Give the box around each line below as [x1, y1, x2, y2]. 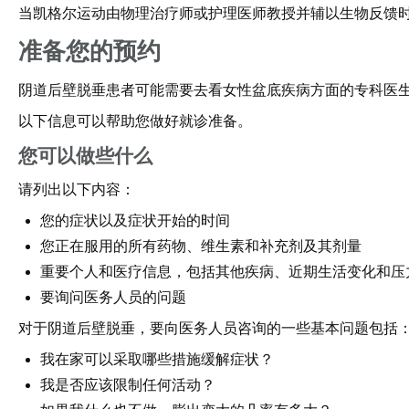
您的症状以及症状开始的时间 [40, 213, 230, 228]
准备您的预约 [18, 37, 161, 65]
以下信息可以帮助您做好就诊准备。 [18, 113, 252, 129]
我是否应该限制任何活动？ [40, 377, 215, 393]
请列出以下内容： [18, 182, 135, 197]
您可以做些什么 [18, 145, 152, 166]
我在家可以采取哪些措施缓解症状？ [40, 351, 274, 367]
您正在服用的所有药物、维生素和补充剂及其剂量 [40, 238, 362, 254]
